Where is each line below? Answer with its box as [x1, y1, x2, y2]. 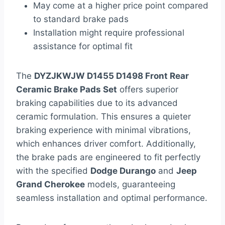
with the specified [16, 166, 90, 176]
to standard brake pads [33, 14, 129, 25]
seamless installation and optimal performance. [16, 193, 207, 203]
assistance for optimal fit [33, 41, 133, 52]
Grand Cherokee [16, 179, 85, 190]
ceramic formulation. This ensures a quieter [16, 111, 191, 122]
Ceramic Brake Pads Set [16, 84, 117, 95]
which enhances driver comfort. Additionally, [16, 139, 196, 149]
